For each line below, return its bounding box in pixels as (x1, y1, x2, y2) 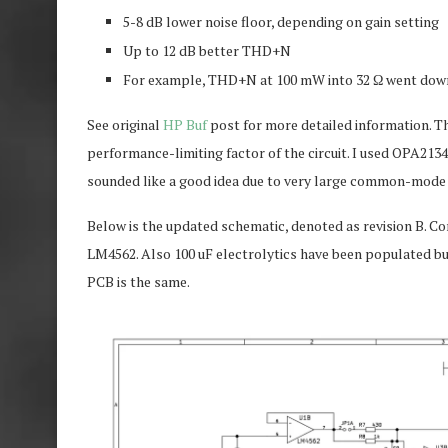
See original (87, 114, 163, 134)
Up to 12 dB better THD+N (123, 40, 291, 60)
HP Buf (163, 114, 207, 134)
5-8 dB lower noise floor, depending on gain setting (123, 11, 439, 31)
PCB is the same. (87, 271, 190, 291)
